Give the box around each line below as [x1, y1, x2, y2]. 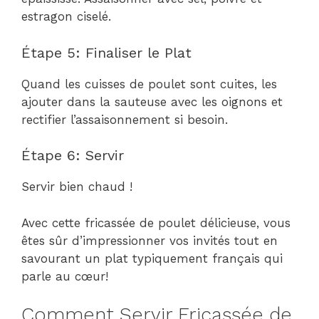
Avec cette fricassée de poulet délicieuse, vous [21, 215, 291, 230]
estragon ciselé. [21, 9, 111, 23]
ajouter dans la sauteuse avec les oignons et [21, 94, 283, 109]
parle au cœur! [21, 268, 108, 283]
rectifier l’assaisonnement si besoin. [21, 112, 228, 127]
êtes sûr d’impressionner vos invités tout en [21, 233, 278, 248]
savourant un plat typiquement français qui [21, 251, 283, 266]
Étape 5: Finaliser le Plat [21, 43, 192, 61]
